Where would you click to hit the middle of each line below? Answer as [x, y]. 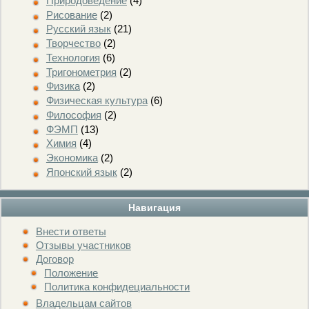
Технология [73, 57]
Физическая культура [97, 100]
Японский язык [81, 172]
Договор [54, 259]
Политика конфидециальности [117, 286]
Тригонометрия [81, 72]
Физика [63, 86]
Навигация [154, 207]
